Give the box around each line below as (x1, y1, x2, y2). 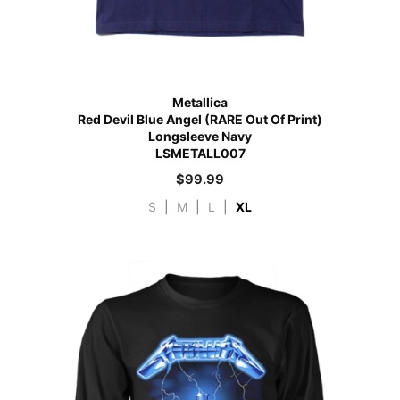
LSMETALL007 (154, 145, 246, 161)
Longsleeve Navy (148, 128, 252, 144)
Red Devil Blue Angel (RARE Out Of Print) (78, 111, 322, 127)
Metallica (172, 94, 228, 110)
